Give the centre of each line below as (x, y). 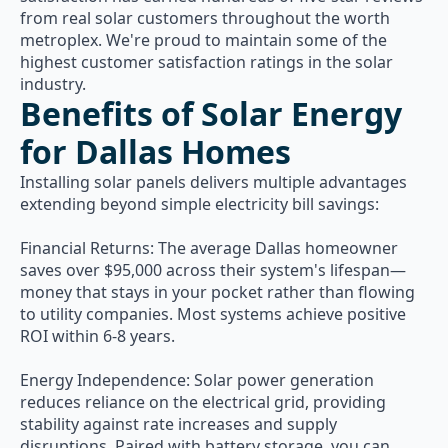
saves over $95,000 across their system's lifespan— (213, 270)
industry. (53, 84)
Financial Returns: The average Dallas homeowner (209, 248)
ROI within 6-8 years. (97, 336)
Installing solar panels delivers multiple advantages (213, 182)
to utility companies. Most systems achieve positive (213, 314)
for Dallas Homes (155, 151)
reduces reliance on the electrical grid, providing (203, 402)
